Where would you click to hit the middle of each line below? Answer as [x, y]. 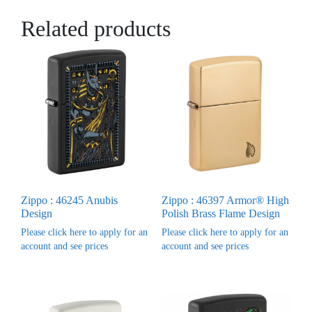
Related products [96, 28]
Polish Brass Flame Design [220, 214]
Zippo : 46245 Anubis [69, 201]
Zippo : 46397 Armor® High [225, 201]
